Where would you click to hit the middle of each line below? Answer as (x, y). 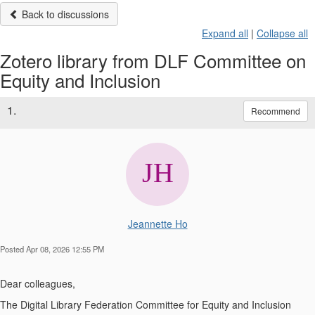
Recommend (276, 110)
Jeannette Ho (157, 223)
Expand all (225, 33)
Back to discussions (64, 14)
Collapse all (282, 33)
